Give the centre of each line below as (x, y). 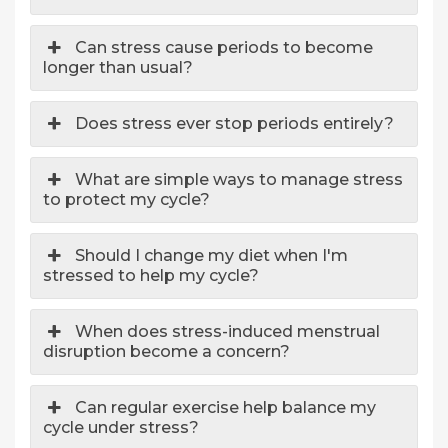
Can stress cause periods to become (224, 48)
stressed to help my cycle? (151, 276)
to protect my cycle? (126, 200)
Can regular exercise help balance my (226, 408)
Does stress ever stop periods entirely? (235, 124)
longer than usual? (118, 68)
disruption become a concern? (166, 352)
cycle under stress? (121, 428)
